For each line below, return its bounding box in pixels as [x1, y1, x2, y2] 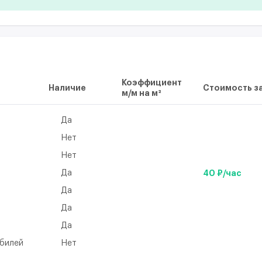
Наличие [49, 83, 87, 92]
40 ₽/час [203, 168, 242, 177]
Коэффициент [121, 78, 182, 87]
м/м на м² [121, 88, 161, 97]
